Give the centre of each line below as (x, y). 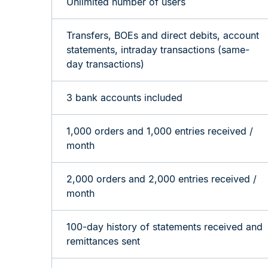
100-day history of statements (135, 226)
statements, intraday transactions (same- (158, 49)
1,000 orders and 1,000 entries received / (160, 131)
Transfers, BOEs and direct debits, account (163, 35)
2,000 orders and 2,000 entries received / (162, 179)
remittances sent (103, 241)
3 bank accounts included (124, 97)
